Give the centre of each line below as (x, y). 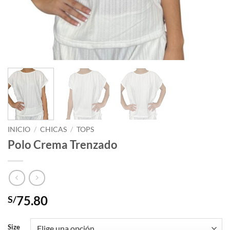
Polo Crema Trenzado (63, 145)
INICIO (19, 130)
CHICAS (54, 130)
